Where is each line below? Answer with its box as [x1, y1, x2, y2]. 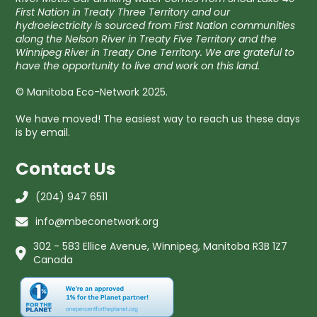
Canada [33, 252, 74, 267]
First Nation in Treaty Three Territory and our [16, 4, 231, 19]
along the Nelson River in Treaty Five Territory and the [16, 31, 277, 46]
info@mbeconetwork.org [35, 214, 159, 229]
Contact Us [16, 156, 116, 181]
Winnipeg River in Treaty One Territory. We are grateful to [16, 45, 295, 59]
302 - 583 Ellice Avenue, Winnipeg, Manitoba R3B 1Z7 [33, 238, 288, 253]
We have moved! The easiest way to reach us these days [16, 111, 301, 126]
